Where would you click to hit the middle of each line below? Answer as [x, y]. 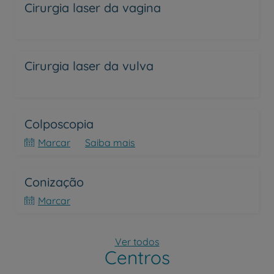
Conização [54, 182]
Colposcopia [59, 124]
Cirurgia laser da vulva [89, 66]
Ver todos [137, 242]
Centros [137, 257]
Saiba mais [110, 143]
